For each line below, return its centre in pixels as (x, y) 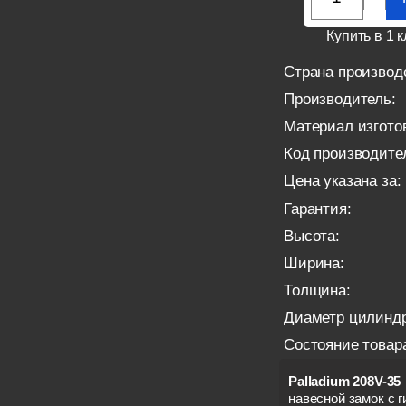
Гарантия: (318, 208)
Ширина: (314, 263)
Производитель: (340, 100)
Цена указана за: (343, 181)
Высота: (312, 236)
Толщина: (317, 290)
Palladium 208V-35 (345, 381)
